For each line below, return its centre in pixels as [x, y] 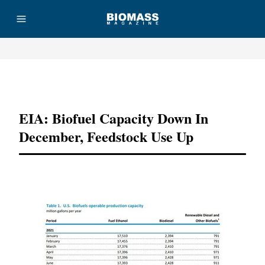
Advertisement [132, 82]
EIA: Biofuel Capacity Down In [114, 118]
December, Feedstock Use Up [106, 136]
